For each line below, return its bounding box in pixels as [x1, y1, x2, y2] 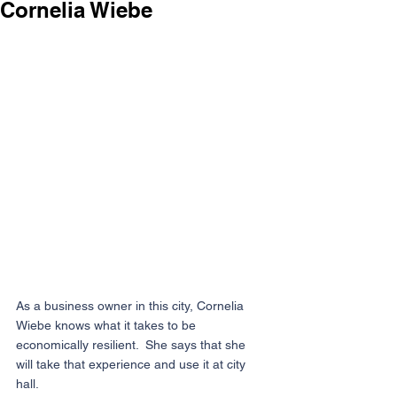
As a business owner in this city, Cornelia [16, 298, 247, 313]
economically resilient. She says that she [16, 337, 249, 352]
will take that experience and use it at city [16, 356, 249, 371]
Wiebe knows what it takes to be [16, 317, 199, 332]
